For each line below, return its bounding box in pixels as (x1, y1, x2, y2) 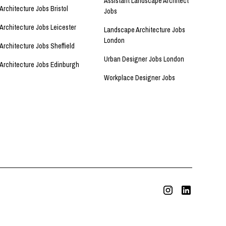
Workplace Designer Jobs (103, 73, 175, 83)
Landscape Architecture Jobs (103, 25, 185, 35)
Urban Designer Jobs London (103, 54, 184, 64)
